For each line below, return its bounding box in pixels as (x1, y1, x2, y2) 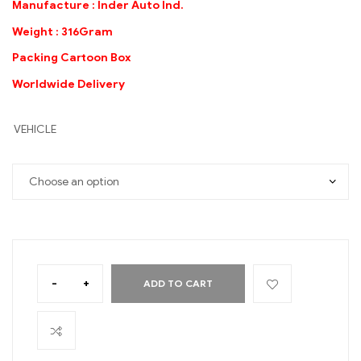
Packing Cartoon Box (12, 51, 131, 65)
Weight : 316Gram (12, 24, 115, 39)
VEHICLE (14, 122, 56, 137)
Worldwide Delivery (12, 77, 130, 92)
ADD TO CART (143, 277, 213, 290)
